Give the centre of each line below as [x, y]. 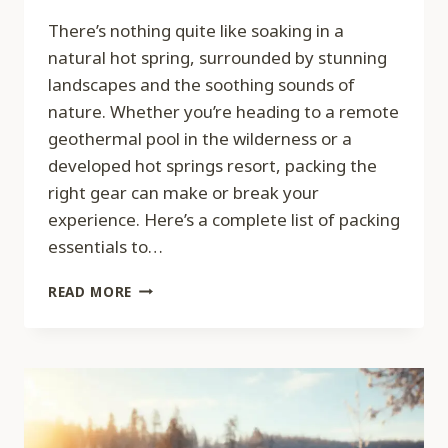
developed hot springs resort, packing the [212, 165]
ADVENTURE [175, 412]
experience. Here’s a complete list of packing [224, 219]
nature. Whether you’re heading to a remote [223, 111]
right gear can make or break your [183, 192]
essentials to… [105, 246]
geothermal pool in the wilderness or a [200, 138]
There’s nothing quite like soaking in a [196, 30]
